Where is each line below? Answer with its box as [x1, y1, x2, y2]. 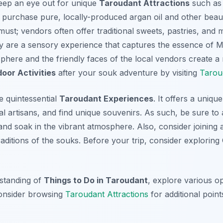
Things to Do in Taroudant [44, 175, 148, 185]
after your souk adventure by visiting [56, 67, 200, 78]
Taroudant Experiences [59, 93, 153, 104]
